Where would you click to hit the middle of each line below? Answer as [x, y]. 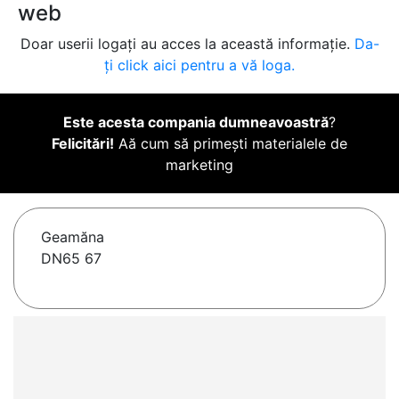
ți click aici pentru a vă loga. [199, 65]
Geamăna [73, 237]
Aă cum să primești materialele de [231, 144]
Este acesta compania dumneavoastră [196, 122]
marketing [199, 165]
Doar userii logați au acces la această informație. [187, 44]
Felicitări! [83, 144]
